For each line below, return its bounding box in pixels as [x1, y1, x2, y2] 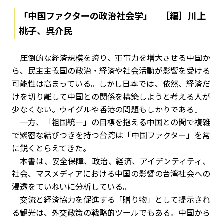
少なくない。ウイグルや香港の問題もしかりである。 [12, 103, 202, 115]
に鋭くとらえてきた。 [12, 142, 91, 154]
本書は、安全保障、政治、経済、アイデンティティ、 [12, 155, 210, 166]
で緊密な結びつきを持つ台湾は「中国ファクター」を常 [12, 129, 210, 141]
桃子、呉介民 [19, 24, 72, 37]
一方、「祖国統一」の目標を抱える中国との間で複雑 [12, 116, 210, 128]
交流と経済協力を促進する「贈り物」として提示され [12, 193, 210, 205]
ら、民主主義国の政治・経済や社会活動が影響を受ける [12, 64, 210, 76]
